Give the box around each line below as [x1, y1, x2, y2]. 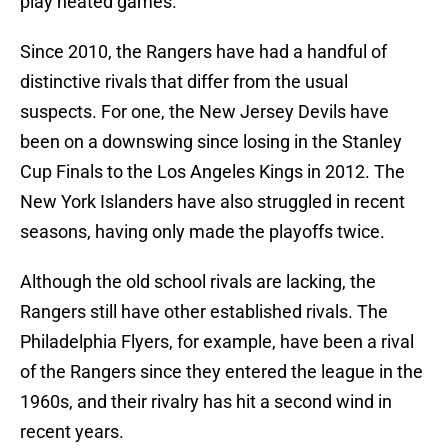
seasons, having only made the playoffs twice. [20, 221, 385, 243]
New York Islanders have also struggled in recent [20, 191, 405, 213]
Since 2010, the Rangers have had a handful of [20, 41, 387, 63]
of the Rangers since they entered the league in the [20, 361, 423, 383]
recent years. [20, 421, 124, 443]
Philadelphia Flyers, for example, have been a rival [20, 331, 414, 353]
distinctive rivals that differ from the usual [20, 71, 348, 93]
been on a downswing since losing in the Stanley [20, 131, 402, 153]
